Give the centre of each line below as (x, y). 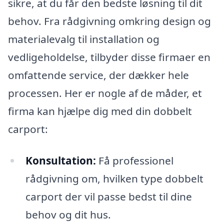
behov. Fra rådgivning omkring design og (109, 21)
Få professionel (134, 161)
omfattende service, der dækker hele (98, 75)
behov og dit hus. (68, 215)
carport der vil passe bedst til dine (108, 197)
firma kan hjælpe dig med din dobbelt (100, 111)
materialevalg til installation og (84, 39)
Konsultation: (60, 161)
